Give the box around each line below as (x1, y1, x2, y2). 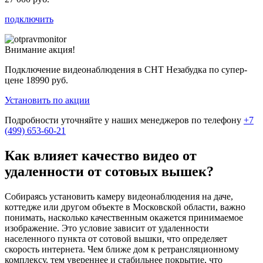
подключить (5, 14, 53, 25)
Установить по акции (5, 95, 90, 106)
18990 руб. (26, 75, 68, 86)
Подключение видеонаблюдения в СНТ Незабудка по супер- (5, 65, 247, 75)
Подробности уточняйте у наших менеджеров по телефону (5, 115, 244, 126)
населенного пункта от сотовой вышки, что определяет (5, 234, 227, 244)
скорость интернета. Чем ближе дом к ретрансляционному (5, 244, 239, 255)
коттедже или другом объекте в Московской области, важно (5, 202, 245, 213)
